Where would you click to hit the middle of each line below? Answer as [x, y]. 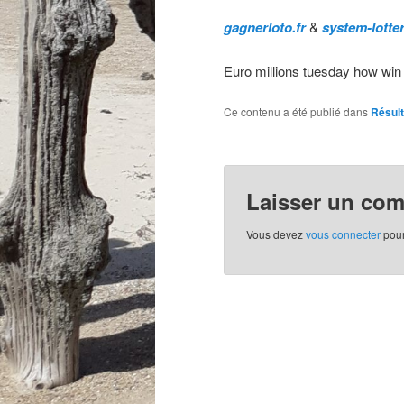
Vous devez [276, 234]
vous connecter [344, 234]
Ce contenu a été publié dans [297, 111]
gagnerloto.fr [265, 28]
